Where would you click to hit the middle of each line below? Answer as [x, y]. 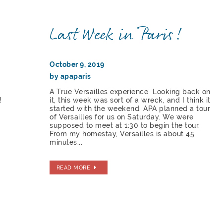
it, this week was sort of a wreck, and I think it [130, 100]
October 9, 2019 [77, 65]
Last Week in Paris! [117, 35]
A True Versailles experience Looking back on [130, 92]
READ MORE [73, 167]
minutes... [66, 142]
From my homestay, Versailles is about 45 [122, 134]
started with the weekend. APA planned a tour [130, 109]
